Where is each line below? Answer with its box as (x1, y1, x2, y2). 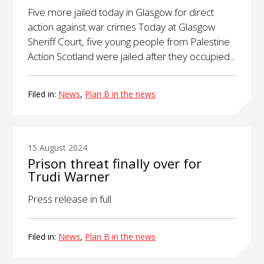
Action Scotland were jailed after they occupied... (28, 49, 236, 63)
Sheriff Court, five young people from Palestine (28, 34, 230, 48)
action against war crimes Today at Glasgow (28, 19, 216, 34)
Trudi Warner (28, 167, 110, 186)
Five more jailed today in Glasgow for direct (28, 5, 214, 19)
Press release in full (28, 192, 112, 206)
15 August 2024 (28, 142, 88, 154)
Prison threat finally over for (28, 154, 202, 173)
